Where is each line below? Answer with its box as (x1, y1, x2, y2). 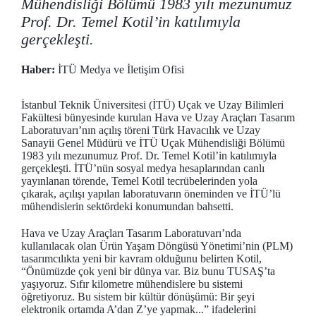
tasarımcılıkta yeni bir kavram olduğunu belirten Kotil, (21, 253, 262, 265)
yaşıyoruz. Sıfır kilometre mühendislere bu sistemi (21, 278, 243, 290)
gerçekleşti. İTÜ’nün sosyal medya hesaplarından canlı (21, 162, 265, 174)
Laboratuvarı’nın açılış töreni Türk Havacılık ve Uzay (21, 124, 260, 136)
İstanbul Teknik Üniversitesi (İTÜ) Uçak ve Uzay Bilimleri (21, 99, 284, 111)
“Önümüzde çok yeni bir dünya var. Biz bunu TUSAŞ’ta (21, 265, 275, 277)
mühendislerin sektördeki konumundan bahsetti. (21, 200, 233, 212)
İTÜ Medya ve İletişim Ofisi (55, 63, 184, 75)
